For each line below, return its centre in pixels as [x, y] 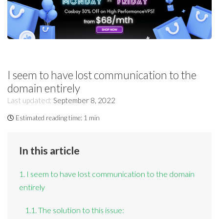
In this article [50, 151]
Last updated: [30, 100]
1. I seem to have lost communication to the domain [107, 174]
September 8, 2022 [84, 100]
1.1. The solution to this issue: [74, 210]
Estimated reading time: [49, 118]
